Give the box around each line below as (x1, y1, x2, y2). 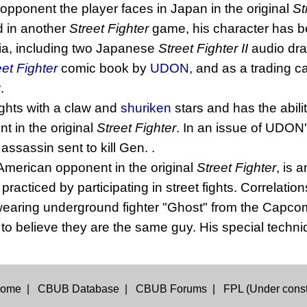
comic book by (58, 61, 150, 76)
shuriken (121, 101, 171, 116)
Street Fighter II (158, 41, 248, 56)
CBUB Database (37, 283, 119, 295)
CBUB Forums (135, 283, 207, 295)
